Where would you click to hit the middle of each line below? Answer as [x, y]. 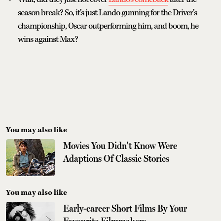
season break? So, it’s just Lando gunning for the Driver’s [107, 13]
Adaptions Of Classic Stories [116, 159]
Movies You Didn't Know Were [120, 146]
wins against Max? [48, 40]
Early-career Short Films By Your [125, 208]
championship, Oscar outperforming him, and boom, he [108, 26]
